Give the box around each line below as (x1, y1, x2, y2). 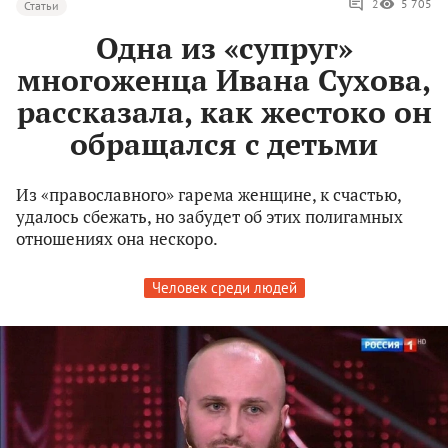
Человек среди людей (151, 278, 297, 298)
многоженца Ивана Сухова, (17, 60, 431, 101)
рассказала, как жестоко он (16, 92, 432, 133)
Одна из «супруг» (95, 28, 353, 69)
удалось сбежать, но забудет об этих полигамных (16, 205, 403, 229)
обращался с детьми (70, 124, 378, 165)
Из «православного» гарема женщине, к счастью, (16, 183, 401, 207)
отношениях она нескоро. (16, 227, 218, 251)
